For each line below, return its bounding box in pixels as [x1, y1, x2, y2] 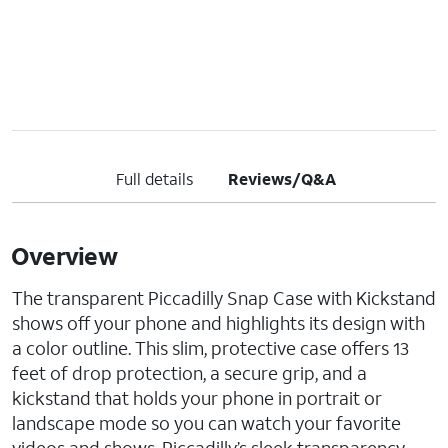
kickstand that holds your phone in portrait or [12, 386, 382, 410]
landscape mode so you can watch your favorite [12, 411, 401, 435]
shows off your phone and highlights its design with [12, 311, 425, 335]
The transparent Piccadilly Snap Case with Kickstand [12, 286, 436, 310]
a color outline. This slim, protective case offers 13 [12, 336, 409, 360]
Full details [115, 168, 193, 189]
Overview [10, 240, 118, 272]
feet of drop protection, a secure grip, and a [12, 361, 367, 385]
